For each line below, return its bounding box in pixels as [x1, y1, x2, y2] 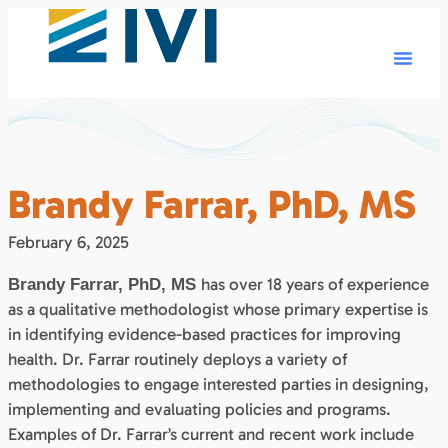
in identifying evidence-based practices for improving [8, 323, 401, 344]
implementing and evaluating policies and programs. [8, 398, 391, 419]
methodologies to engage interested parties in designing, [8, 373, 429, 394]
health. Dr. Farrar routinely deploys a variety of [8, 348, 347, 369]
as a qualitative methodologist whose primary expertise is [8, 298, 428, 319]
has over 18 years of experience [201, 273, 429, 294]
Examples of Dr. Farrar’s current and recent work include [8, 423, 414, 444]
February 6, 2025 [8, 231, 129, 252]
